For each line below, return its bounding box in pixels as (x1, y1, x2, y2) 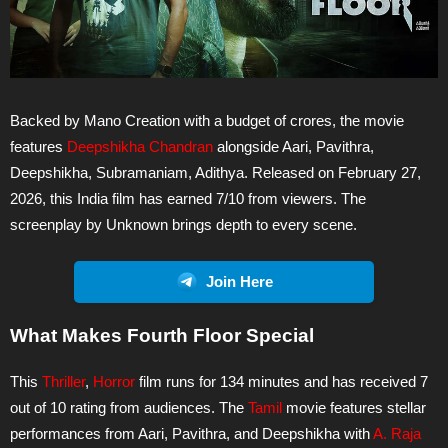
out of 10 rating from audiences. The (10, 398, 248, 416)
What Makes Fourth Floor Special (10, 324, 314, 346)
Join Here (205, 273, 273, 290)
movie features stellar (282, 398, 426, 416)
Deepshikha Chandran (67, 138, 213, 156)
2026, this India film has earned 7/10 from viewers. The (10, 190, 366, 208)
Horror (93, 372, 135, 390)
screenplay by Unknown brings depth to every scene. (10, 216, 357, 234)
